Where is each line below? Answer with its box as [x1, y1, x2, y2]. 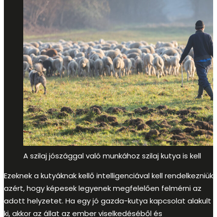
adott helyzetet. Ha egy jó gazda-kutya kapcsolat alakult [4, 195, 211, 206]
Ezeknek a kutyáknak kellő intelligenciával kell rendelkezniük [4, 170, 213, 181]
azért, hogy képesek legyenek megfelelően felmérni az [4, 183, 201, 193]
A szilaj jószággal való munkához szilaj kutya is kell [23, 150, 201, 161]
